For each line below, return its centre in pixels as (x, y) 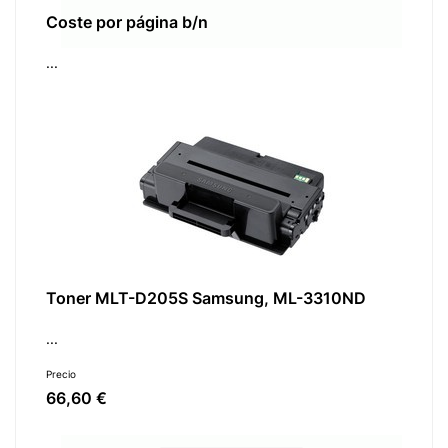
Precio (61, 374)
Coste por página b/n (127, 22)
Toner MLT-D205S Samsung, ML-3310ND (206, 298)
